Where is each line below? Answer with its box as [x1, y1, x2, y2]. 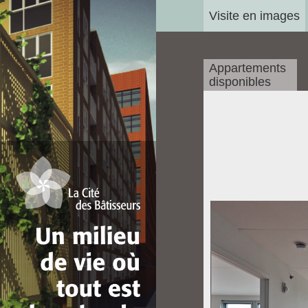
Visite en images [208, 9, 300, 23]
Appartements [208, 61, 286, 75]
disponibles [208, 75, 271, 89]
